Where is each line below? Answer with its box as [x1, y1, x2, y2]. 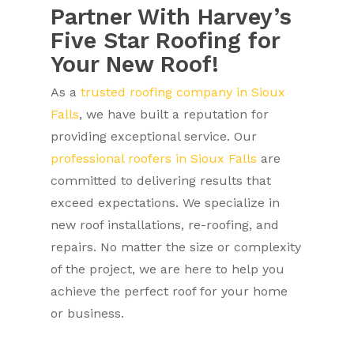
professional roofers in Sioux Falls [51, 151, 258, 166]
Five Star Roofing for [51, 27, 281, 54]
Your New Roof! [51, 51, 220, 77]
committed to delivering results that [51, 173, 272, 188]
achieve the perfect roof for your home [51, 284, 288, 299]
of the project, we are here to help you [51, 262, 285, 277]
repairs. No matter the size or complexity [51, 239, 302, 254]
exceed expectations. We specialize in [51, 195, 281, 210]
